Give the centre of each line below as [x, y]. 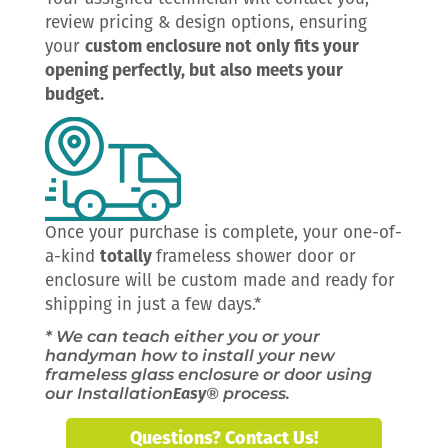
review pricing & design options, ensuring [206, 22]
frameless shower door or [256, 256]
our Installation [109, 393]
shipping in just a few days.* [153, 304]
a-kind [72, 256]
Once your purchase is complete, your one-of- [223, 232]
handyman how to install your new [190, 355]
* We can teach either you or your [182, 336]
